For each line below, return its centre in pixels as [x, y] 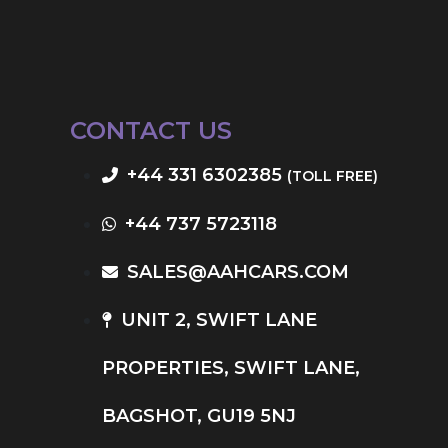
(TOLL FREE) [333, 175]
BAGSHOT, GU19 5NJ [199, 415]
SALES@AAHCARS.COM [238, 271]
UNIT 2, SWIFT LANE [219, 319]
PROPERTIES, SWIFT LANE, [231, 367]
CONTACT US [151, 130]
